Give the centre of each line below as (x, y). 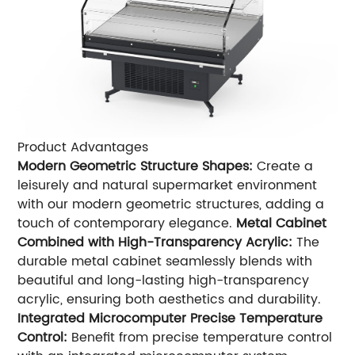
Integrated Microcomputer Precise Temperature (170, 319)
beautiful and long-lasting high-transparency (164, 281)
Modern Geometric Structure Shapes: (136, 167)
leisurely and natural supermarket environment (168, 186)
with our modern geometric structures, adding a (171, 205)
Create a (283, 167)
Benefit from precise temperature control (200, 338)
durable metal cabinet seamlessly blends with (165, 262)
